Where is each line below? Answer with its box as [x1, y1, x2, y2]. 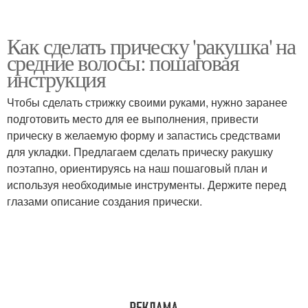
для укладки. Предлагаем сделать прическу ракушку [7, 144, 273, 159]
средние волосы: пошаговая [7, 47, 239, 77]
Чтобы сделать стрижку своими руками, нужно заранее [7, 94, 287, 110]
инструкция [7, 64, 105, 93]
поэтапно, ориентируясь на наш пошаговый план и [7, 160, 267, 176]
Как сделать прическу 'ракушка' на [7, 31, 296, 60]
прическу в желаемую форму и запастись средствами [7, 127, 280, 143]
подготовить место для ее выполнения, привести [7, 111, 258, 126]
